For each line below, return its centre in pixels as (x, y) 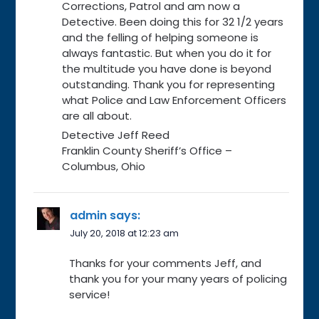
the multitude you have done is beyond (167, 68)
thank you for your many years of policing (178, 278)
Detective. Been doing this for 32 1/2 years (173, 21)
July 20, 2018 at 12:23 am (125, 233)
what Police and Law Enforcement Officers (174, 100)
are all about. (97, 115)
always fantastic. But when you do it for (167, 53)
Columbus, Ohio (104, 166)
